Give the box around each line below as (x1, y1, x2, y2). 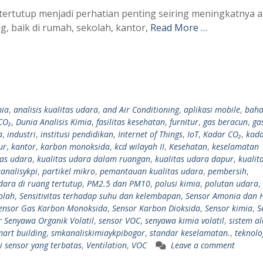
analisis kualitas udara (14, 103, 98, 115)
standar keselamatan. (150, 227, 230, 238)
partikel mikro (42, 165, 95, 177)
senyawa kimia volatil (145, 214, 224, 226)
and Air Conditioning (103, 103, 179, 115)
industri (7, 128, 36, 140)
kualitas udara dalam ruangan (37, 153, 150, 164)
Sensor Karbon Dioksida (112, 202, 200, 214)
